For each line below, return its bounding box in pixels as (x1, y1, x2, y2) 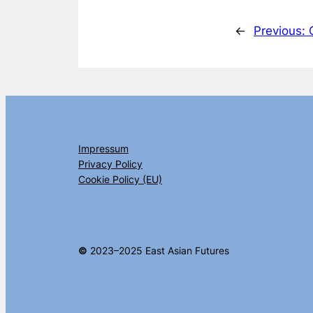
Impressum (78, 143, 129, 155)
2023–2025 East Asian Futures (87, 244, 229, 256)
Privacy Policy (78, 158, 143, 170)
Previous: (254, 24, 309, 38)
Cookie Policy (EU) (78, 173, 162, 186)
